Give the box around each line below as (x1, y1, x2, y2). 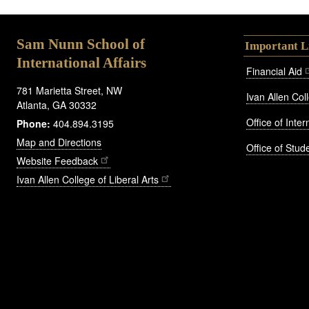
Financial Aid (246, 63, 302, 78)
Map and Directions (17, 134, 101, 149)
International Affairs (17, 54, 146, 71)
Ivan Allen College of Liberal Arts (17, 172, 159, 186)
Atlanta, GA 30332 (17, 97, 97, 112)
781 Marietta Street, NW (17, 83, 122, 97)
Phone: (17, 116, 50, 130)
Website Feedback (17, 153, 98, 168)
